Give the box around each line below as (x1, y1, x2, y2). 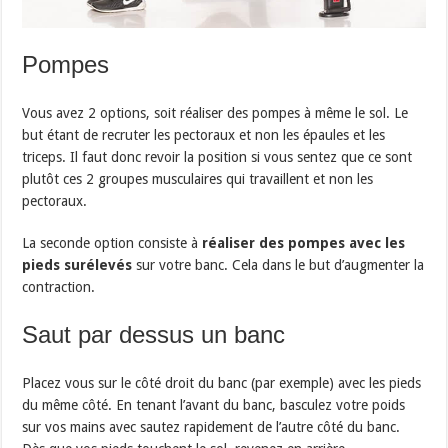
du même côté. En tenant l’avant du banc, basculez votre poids (22, 397, 406, 414)
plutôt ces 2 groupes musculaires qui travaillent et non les (22, 171, 374, 188)
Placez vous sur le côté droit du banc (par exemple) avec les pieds (22, 375, 422, 392)
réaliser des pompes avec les (202, 235, 406, 252)
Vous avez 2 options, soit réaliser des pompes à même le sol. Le (22, 105, 409, 122)
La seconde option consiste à (22, 235, 203, 252)
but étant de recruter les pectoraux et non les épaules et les (22, 127, 386, 144)
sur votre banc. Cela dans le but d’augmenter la (132, 257, 425, 274)
